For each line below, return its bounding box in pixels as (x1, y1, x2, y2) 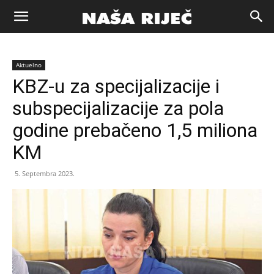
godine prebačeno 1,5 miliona (12, 119, 257, 142)
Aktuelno (16, 61, 42, 69)
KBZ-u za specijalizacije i (12, 75, 220, 98)
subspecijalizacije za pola (12, 97, 224, 120)
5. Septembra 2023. (15, 169, 75, 178)
